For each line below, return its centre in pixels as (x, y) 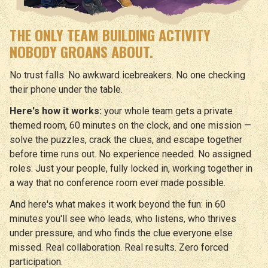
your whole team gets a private (167, 111)
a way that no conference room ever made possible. (118, 182)
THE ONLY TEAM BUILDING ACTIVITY (110, 34)
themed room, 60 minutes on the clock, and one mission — (130, 125)
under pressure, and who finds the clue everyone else (121, 233)
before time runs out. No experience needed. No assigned (130, 154)
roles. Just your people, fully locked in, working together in (131, 168)
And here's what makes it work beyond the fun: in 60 (118, 204)
